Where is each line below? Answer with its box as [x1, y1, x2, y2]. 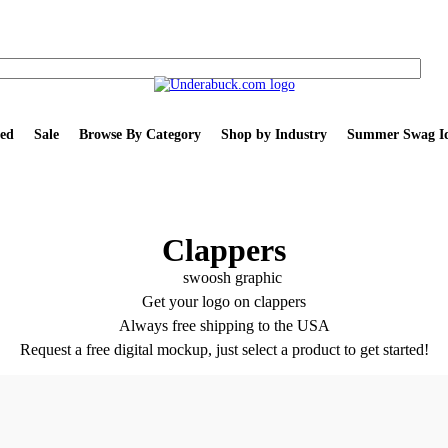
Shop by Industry [220, 126, 327, 142]
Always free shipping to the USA [118, 317, 330, 334]
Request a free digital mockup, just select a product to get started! [19, 341, 429, 358]
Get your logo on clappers [142, 293, 306, 310]
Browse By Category [78, 126, 201, 142]
